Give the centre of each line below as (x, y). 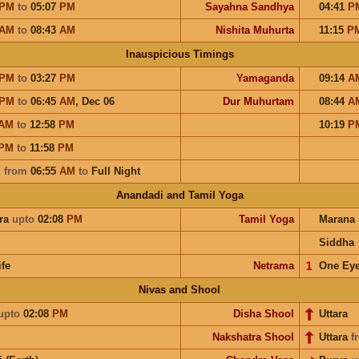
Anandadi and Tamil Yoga (179, 195)
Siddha (336, 242)
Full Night (115, 171)
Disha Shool (263, 313)
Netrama (273, 265)
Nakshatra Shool (253, 337)
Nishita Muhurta (254, 30)
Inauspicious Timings (179, 54)
